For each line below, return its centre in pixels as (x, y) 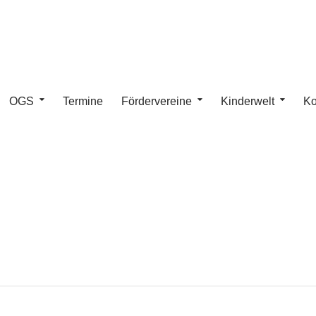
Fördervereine (157, 101)
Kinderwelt (248, 101)
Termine (83, 101)
